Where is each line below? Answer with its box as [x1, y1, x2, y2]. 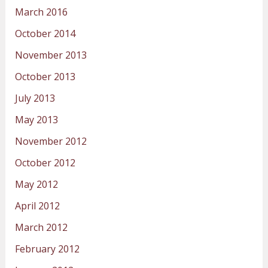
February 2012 [14, 242, 80, 255]
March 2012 [14, 220, 68, 234]
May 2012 [14, 177, 58, 191]
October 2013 [14, 69, 75, 83]
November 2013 [14, 48, 87, 62]
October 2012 [14, 156, 75, 169]
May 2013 [14, 112, 58, 126]
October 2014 [14, 26, 75, 40]
